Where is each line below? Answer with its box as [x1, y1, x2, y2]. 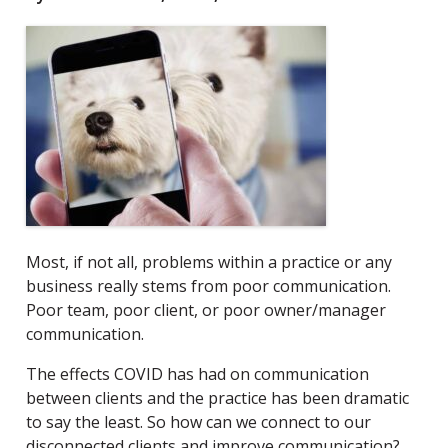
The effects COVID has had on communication [26, 362, 369, 385]
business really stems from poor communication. [26, 274, 391, 297]
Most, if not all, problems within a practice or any [26, 250, 392, 273]
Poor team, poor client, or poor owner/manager [26, 298, 386, 321]
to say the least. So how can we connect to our [26, 410, 371, 433]
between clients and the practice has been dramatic [26, 386, 409, 409]
